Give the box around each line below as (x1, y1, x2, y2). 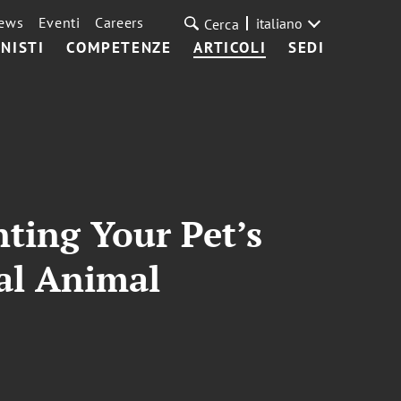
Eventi (38, 13, 81, 31)
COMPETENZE (66, 38, 172, 57)
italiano (255, 14, 303, 32)
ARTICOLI (193, 38, 267, 57)
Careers (94, 13, 144, 31)
